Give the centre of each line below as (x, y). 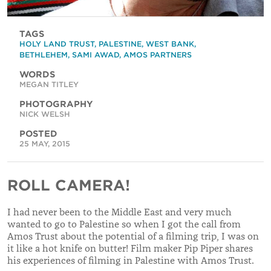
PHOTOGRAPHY (56, 104)
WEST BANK (170, 44)
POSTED (38, 134)
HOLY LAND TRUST (57, 44)
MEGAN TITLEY (49, 85)
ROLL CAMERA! (69, 186)
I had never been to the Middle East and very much (119, 213)
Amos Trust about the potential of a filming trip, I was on (133, 237)
